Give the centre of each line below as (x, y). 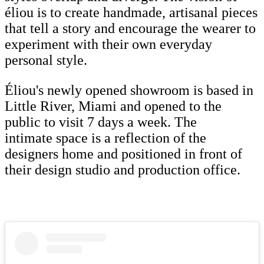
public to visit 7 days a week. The (101, 122)
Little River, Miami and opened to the (113, 106)
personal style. (46, 60)
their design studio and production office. (123, 169)
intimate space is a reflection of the (105, 138)
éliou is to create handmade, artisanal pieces (131, 12)
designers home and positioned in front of (123, 154)
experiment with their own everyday (108, 44)
